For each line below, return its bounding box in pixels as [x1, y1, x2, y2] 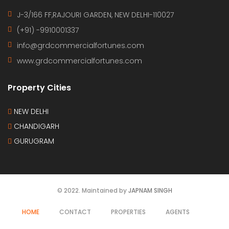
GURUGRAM [12, 135, 54, 146]
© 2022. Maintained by [57, 186, 128, 195]
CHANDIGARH [12, 121, 59, 131]
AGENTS [165, 207, 190, 216]
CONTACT [59, 207, 91, 216]
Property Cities [8, 81, 71, 94]
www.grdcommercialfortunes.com [17, 55, 142, 66]
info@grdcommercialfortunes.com [17, 40, 144, 51]
